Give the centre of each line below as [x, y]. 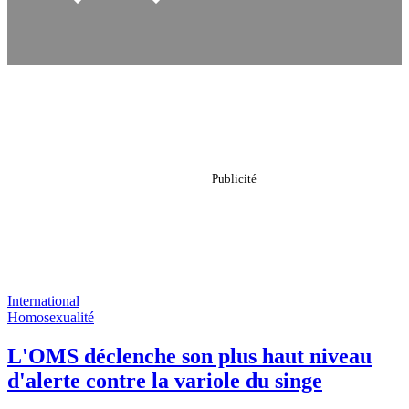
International [43, 301]
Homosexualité [51, 317]
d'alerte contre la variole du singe [165, 380]
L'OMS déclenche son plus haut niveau [189, 356]
